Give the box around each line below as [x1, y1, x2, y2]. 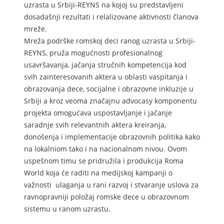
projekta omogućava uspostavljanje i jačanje [24, 108, 172, 118]
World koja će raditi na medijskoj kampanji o [24, 168, 172, 178]
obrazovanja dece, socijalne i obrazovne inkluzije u [24, 84, 193, 94]
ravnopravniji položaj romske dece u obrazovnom [24, 192, 189, 202]
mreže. [24, 24, 47, 34]
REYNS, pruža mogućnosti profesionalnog [24, 48, 162, 58]
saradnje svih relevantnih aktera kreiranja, [24, 120, 166, 130]
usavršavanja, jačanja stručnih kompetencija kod [24, 60, 186, 70]
